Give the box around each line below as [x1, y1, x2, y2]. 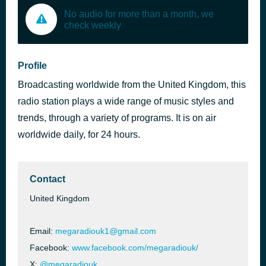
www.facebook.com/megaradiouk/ [72, 243, 198, 252]
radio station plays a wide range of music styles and [18, 96, 234, 106]
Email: [30, 226, 55, 236]
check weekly [64, 20, 121, 30]
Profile [18, 61, 47, 71]
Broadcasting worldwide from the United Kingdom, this [18, 80, 246, 90]
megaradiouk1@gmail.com [55, 226, 156, 236]
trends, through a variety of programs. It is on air [18, 113, 216, 123]
